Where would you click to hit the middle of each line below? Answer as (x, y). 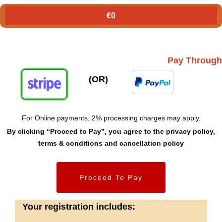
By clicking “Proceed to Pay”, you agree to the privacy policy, (111, 132)
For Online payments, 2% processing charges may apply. (111, 118)
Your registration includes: (79, 207)
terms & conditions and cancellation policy (111, 143)
